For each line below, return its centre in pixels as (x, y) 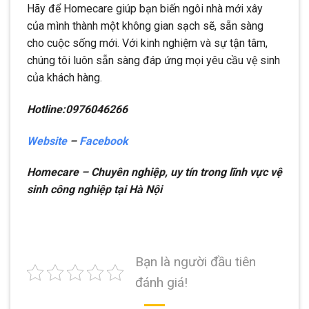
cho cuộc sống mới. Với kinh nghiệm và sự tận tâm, (147, 43)
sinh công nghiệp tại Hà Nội (94, 190)
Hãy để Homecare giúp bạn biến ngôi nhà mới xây (145, 9)
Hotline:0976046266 (77, 109)
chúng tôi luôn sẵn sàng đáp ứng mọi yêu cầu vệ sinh (153, 61)
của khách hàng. (64, 78)
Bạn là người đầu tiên (196, 262)
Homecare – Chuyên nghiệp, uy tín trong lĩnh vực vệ (154, 172)
